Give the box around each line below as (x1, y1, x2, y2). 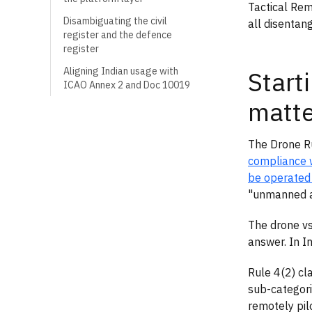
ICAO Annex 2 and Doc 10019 (63, 79, 190, 91)
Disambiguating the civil (63, 15, 167, 27)
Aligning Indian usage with (63, 65, 178, 77)
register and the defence (63, 29, 172, 41)
